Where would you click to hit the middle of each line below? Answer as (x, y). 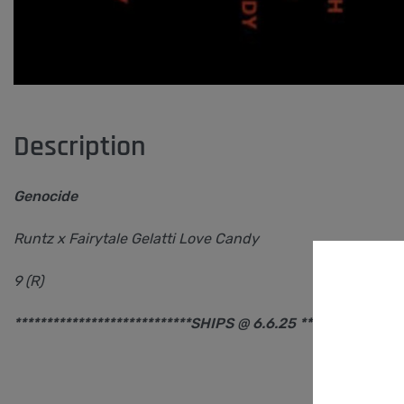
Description (80, 147)
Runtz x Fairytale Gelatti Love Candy (136, 239)
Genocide (46, 197)
